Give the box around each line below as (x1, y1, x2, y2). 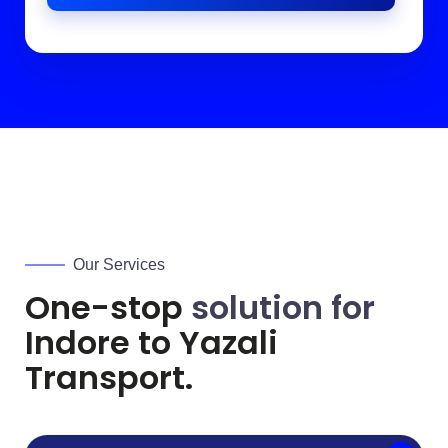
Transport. (25, 354, 193, 400)
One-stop (25, 284, 191, 330)
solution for (191, 284, 375, 330)
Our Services (73, 255, 165, 273)
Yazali (179, 319, 278, 365)
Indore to (25, 319, 179, 365)
